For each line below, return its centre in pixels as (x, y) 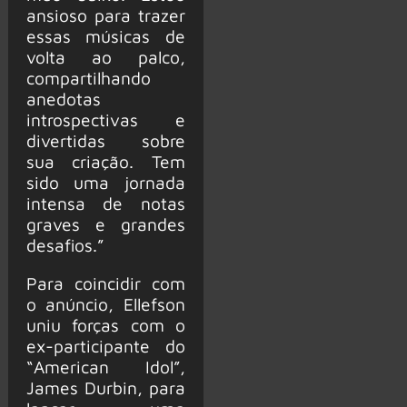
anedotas (63, 98)
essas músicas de (105, 35)
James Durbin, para (105, 387)
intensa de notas (105, 203)
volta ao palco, (105, 56)
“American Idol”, (105, 366)
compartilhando (88, 77)
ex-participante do (105, 345)
